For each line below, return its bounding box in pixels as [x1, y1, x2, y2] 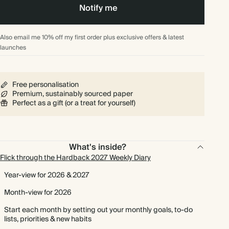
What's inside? [69, 140, 127, 154]
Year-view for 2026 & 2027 [4, 169, 89, 181]
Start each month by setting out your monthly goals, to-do [4, 204, 193, 216]
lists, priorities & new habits [4, 213, 91, 225]
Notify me [79, 1, 118, 15]
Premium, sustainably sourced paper [12, 88, 133, 100]
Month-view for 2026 [4, 187, 72, 199]
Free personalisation [12, 79, 79, 91]
